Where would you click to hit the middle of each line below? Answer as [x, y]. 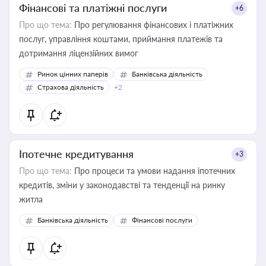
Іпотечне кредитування [76, 154]
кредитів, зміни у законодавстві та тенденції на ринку [122, 185]
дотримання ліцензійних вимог [79, 53]
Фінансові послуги [162, 220]
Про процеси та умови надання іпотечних [153, 171]
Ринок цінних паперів [73, 74]
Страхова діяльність [71, 87]
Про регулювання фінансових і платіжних [153, 25]
